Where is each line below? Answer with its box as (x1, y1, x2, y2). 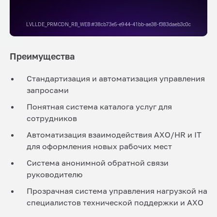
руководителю (27, 170, 82, 180)
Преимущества (10, 51, 75, 62)
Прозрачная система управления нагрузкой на (27, 186, 207, 196)
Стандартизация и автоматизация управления (27, 74, 205, 84)
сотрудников (27, 113, 77, 124)
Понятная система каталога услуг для (27, 102, 172, 112)
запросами (27, 85, 69, 95)
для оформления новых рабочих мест (27, 141, 172, 152)
